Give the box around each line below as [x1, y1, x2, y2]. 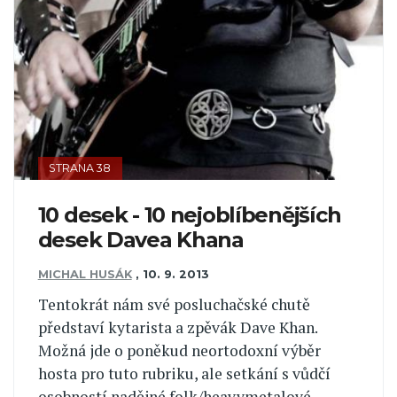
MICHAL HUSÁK [37, 267, 132, 281]
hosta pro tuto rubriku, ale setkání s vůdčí [37, 363, 331, 385]
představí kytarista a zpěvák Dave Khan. [37, 317, 317, 339]
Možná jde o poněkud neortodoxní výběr [37, 340, 321, 362]
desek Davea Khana [37, 227, 244, 253]
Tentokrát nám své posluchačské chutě [37, 294, 310, 315]
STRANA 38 [49, 160, 112, 175]
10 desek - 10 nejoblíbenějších [37, 202, 341, 229]
